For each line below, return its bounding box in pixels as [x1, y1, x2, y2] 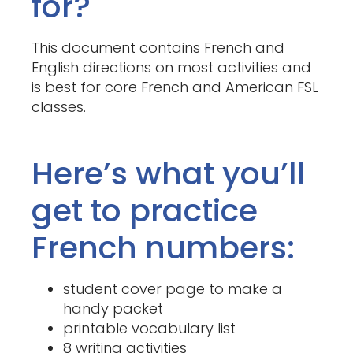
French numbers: [32, 225, 295, 270]
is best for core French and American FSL [32, 77, 318, 98]
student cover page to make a [63, 279, 282, 299]
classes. [32, 97, 86, 117]
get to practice [32, 188, 258, 233]
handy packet [63, 299, 163, 319]
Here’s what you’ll [32, 151, 306, 196]
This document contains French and [32, 38, 284, 58]
